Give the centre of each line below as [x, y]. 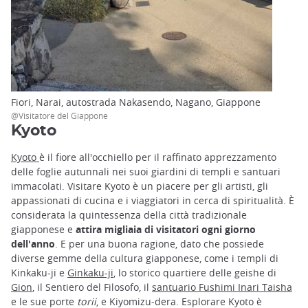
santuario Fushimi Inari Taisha [222, 287]
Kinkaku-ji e [39, 272]
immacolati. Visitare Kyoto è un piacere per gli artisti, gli [140, 186]
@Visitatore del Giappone [59, 115]
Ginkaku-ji [90, 272]
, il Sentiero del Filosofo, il [92, 287]
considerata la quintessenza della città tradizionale [129, 214]
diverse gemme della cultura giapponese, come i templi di [145, 258]
